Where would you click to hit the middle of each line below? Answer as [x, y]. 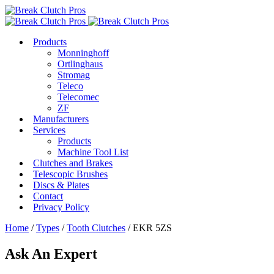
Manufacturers [61, 119]
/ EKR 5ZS [149, 228]
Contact [48, 196]
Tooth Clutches [96, 228]
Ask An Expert [51, 254]
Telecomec [78, 97]
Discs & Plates [61, 185]
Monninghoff [83, 53]
